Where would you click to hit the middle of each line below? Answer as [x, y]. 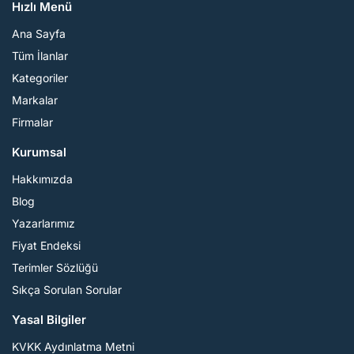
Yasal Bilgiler [49, 320]
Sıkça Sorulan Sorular [67, 290]
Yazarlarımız [43, 223]
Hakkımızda [42, 179]
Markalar [35, 100]
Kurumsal [39, 152]
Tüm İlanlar [40, 56]
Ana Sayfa [39, 34]
